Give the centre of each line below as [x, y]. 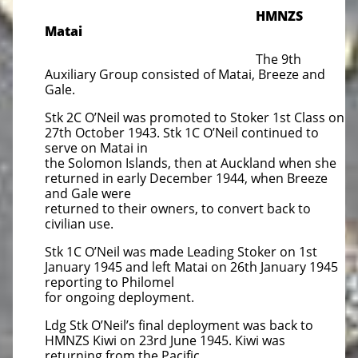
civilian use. [79, 224]
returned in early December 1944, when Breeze [186, 178]
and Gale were [88, 193]
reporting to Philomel [109, 282]
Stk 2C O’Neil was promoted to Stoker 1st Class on [195, 117]
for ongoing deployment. [119, 297]
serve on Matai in [96, 148]
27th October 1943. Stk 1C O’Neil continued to [182, 133]
